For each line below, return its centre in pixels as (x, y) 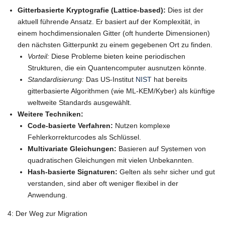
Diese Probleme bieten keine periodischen (117, 56)
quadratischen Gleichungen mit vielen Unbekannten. (111, 160)
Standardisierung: (56, 79)
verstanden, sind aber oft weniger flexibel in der (103, 183)
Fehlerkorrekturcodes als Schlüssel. (84, 137)
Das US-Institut (110, 79)
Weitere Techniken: (50, 114)
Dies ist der (185, 10)
